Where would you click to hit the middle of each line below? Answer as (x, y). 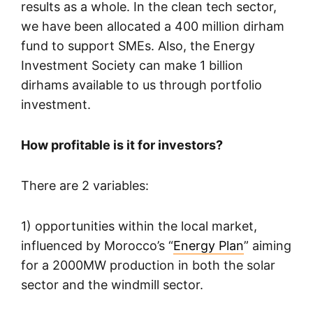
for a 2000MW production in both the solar (148, 265)
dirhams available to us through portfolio (141, 85)
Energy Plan (209, 246)
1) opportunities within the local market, (139, 226)
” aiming (268, 246)
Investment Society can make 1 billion (132, 66)
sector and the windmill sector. (112, 285)
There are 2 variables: (85, 186)
